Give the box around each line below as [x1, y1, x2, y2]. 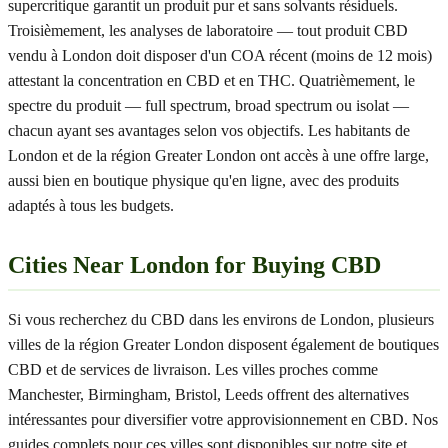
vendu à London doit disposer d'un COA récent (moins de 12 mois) [8, 47, 432, 64]
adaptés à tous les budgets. [8, 197, 174, 214]
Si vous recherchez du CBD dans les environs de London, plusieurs [8, 311, 434, 328]
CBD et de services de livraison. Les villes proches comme [8, 361, 378, 378]
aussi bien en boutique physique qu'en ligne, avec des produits [8, 172, 399, 189]
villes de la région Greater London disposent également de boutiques [8, 336, 439, 353]
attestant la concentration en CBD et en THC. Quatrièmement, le [8, 72, 415, 89]
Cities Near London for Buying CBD [8, 252, 381, 278]
